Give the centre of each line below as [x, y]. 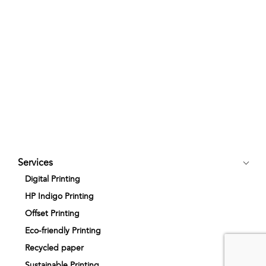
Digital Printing [53, 179]
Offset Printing [52, 213]
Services [35, 163]
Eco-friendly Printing [63, 231]
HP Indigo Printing [59, 196]
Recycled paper [54, 248]
